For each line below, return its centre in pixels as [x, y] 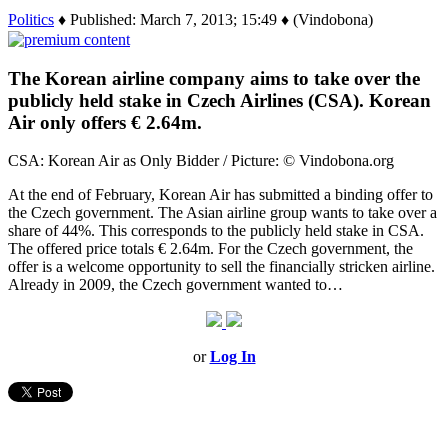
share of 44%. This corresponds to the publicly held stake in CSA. [216, 231]
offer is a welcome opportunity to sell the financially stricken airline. [221, 267]
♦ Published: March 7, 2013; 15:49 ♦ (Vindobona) [213, 19]
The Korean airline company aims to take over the [214, 78]
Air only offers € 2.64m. [105, 122]
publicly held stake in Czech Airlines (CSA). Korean [219, 100]
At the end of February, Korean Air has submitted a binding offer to [220, 195]
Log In [232, 357]
